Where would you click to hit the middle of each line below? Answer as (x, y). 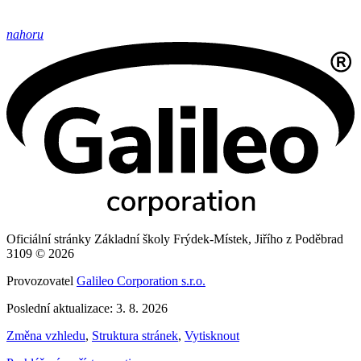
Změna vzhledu (46, 336)
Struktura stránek (135, 336)
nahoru (25, 35)
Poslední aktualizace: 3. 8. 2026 (87, 309)
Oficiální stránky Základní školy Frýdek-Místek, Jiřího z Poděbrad (175, 239)
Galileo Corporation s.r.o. (141, 281)
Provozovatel (41, 281)
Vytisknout (212, 336)
